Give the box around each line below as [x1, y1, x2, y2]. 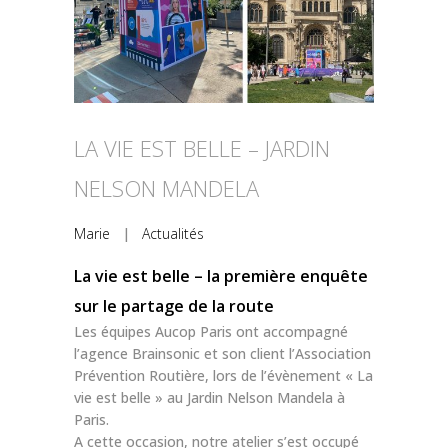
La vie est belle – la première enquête [74, 265, 368, 288]
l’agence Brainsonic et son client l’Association [74, 344, 371, 364]
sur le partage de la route [74, 295, 274, 318]
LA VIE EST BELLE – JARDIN [74, 133, 330, 164]
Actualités [142, 224, 204, 244]
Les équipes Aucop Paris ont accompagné [74, 322, 348, 342]
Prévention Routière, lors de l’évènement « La [74, 366, 373, 386]
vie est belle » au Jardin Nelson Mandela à [74, 388, 345, 408]
